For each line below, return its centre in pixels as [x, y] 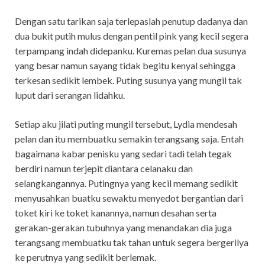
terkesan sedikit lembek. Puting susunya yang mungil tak [128, 80]
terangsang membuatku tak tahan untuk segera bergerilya [132, 242]
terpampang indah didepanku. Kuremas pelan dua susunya [130, 50]
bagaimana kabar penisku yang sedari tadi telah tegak [123, 153]
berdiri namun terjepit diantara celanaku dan [104, 168]
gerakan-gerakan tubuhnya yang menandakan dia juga [123, 227]
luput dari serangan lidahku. [70, 95]
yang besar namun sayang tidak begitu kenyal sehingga [125, 65]
